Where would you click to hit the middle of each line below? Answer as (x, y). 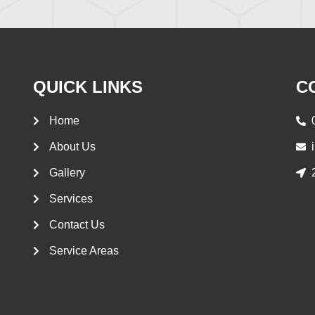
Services (71, 199)
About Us (72, 147)
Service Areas (84, 251)
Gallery (67, 173)
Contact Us (77, 225)
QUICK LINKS (88, 87)
